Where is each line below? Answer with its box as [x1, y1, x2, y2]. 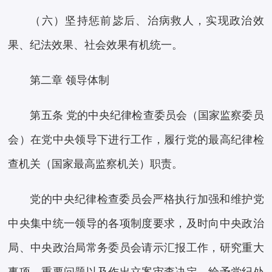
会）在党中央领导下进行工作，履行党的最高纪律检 [8, 134, 264, 146]
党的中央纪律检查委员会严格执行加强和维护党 [30, 193, 264, 206]
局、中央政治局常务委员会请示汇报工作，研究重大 [8, 242, 264, 254]
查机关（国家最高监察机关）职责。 [8, 158, 183, 171]
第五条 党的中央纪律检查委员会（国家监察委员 [30, 109, 264, 122]
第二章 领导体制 [30, 74, 110, 87]
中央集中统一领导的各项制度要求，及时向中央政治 [8, 217, 264, 230]
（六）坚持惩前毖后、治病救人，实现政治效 [30, 15, 264, 27]
